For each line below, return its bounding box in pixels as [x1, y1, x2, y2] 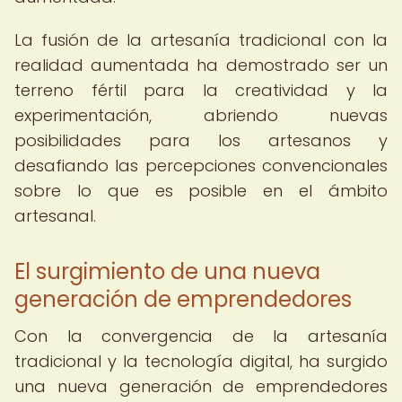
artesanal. [14, 205, 96, 227]
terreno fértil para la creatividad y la [14, 79, 388, 101]
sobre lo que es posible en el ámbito [14, 179, 388, 202]
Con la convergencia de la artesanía [14, 325, 388, 347]
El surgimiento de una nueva [14, 257, 320, 286]
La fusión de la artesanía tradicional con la [14, 29, 388, 51]
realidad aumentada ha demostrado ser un [14, 54, 388, 76]
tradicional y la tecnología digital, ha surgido [14, 350, 388, 372]
